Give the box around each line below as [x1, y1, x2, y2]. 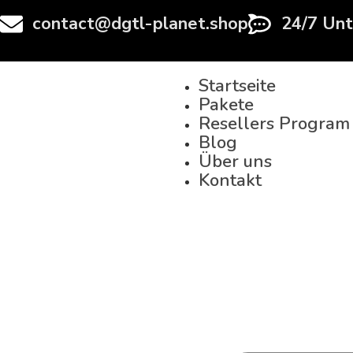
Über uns [198, 150, 272, 173]
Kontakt [198, 169, 262, 192]
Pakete [198, 93, 254, 117]
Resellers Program [198, 112, 350, 136]
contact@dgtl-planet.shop [32, 12, 249, 35]
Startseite [198, 74, 276, 98]
